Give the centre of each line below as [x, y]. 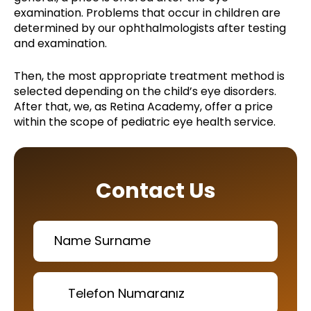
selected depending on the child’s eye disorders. [145, 91]
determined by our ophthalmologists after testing [150, 28]
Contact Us [155, 191]
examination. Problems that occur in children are [147, 12]
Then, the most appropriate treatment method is [149, 76]
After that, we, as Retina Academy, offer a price [143, 106]
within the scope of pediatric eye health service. [145, 121]
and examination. [60, 43]
